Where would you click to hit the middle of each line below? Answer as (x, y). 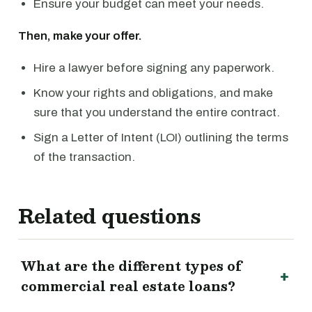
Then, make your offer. (80, 36)
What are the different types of (131, 266)
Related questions (109, 216)
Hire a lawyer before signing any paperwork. (154, 68)
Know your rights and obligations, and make (153, 93)
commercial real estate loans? (128, 286)
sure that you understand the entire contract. (157, 112)
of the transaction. (84, 157)
